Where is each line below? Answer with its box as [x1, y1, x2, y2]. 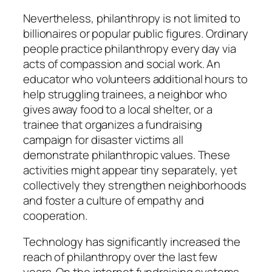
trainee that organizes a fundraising [23, 116, 203, 132]
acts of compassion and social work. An [23, 55, 221, 72]
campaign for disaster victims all [23, 131, 183, 148]
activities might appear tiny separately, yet [23, 161, 237, 178]
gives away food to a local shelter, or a [23, 101, 212, 117]
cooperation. [23, 207, 87, 223]
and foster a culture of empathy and [23, 192, 204, 208]
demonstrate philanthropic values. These [23, 146, 231, 163]
